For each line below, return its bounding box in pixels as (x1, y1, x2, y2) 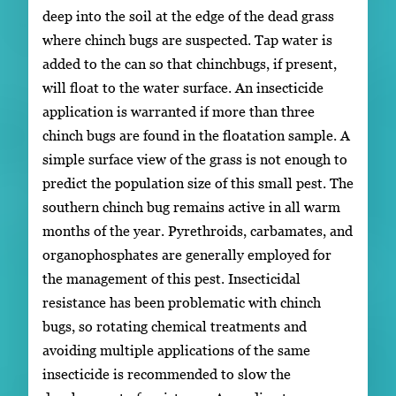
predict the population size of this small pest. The (42, 175, 354, 192)
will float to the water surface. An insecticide (42, 80, 324, 96)
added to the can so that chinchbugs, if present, (42, 56, 337, 72)
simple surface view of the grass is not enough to (42, 151, 347, 168)
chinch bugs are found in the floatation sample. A (42, 127, 350, 144)
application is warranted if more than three (42, 103, 315, 120)
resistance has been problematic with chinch (42, 294, 321, 311)
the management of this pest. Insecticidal (42, 270, 301, 287)
